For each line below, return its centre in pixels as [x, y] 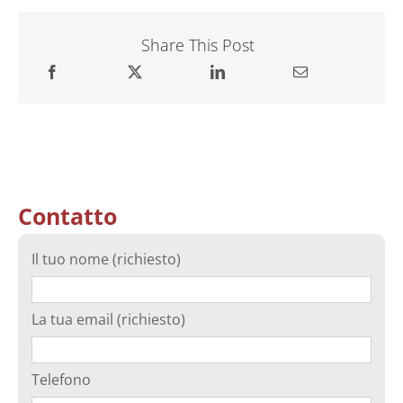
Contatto [67, 216]
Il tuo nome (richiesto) [106, 260]
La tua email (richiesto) [108, 320]
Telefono [61, 380]
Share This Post [197, 45]
